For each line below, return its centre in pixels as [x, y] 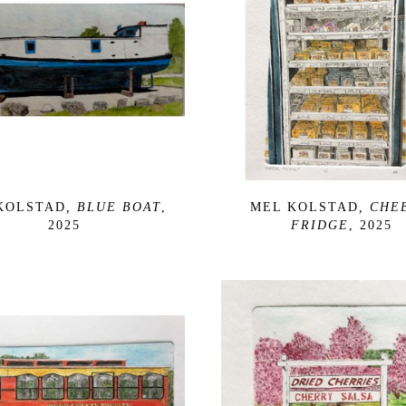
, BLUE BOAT [113, 207]
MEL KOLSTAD [304, 207]
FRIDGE [320, 225]
